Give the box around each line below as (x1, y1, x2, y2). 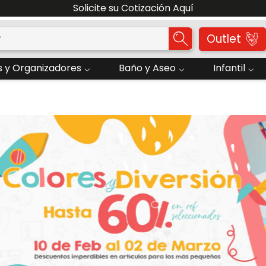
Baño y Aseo (119, 61, 176, 75)
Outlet (206, 30, 241, 47)
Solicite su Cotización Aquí (72, 1, 194, 15)
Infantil (213, 61, 245, 75)
